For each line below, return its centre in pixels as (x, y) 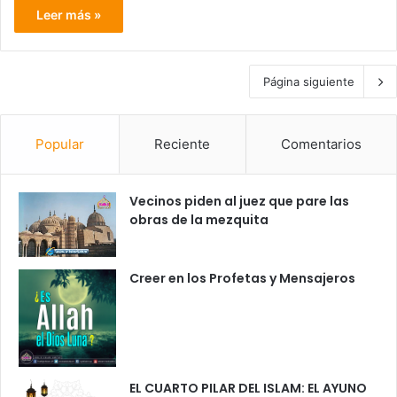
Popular (60, 144)
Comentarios (321, 144)
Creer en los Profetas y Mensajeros (242, 278)
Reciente (183, 144)
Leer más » (69, 14)
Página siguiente (309, 81)
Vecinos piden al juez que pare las (239, 201)
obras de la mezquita (199, 219)
